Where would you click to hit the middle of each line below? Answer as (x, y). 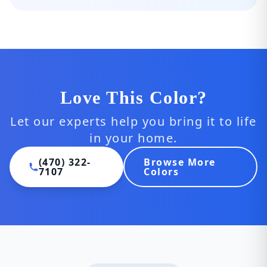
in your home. (133, 138)
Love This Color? (133, 97)
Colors (162, 172)
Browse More (180, 162)
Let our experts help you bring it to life (133, 121)
